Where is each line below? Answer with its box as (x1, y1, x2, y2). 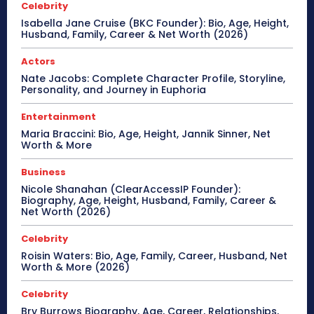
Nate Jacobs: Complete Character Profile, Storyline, (21, 71, 285, 86)
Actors (21, 54, 55, 68)
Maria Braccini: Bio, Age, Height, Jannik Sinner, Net (21, 126, 271, 141)
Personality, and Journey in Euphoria (21, 82, 206, 97)
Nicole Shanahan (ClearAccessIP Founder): (21, 182, 240, 196)
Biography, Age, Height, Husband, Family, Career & (21, 193, 276, 207)
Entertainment (21, 109, 96, 123)
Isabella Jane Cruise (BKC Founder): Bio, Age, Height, (21, 15, 289, 30)
